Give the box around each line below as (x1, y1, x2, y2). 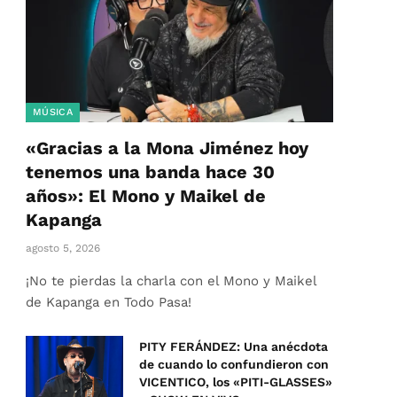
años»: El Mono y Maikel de (26, 185, 266, 207)
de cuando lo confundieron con (139, 357, 329, 372)
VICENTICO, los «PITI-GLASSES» (139, 375, 332, 390)
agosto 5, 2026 (26, 242, 100, 255)
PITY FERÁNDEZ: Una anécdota (139, 339, 328, 354)
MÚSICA (33, 106, 73, 119)
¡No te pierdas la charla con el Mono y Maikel (26, 273, 316, 290)
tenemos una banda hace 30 (26, 161, 275, 183)
